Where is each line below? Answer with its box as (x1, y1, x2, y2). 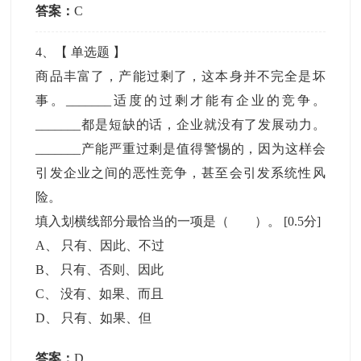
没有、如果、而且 (60, 287, 164, 301)
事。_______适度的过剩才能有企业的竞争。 (35, 93, 326, 107)
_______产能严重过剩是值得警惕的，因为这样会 (35, 142, 326, 156)
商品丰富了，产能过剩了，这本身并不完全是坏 (35, 69, 326, 83)
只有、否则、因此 (60, 263, 164, 276)
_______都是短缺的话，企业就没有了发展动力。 (35, 118, 326, 131)
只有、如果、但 (61, 311, 152, 325)
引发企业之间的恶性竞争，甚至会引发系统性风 (35, 166, 326, 180)
